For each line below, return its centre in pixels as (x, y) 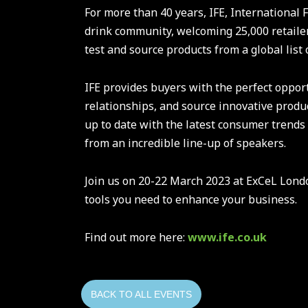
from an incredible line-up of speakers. (187, 143)
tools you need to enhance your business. (191, 199)
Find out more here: (136, 237)
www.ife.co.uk (227, 237)
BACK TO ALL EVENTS (141, 294)
